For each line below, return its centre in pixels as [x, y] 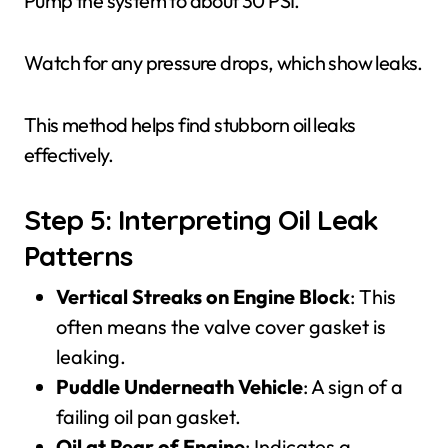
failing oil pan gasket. [148, 416]
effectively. [69, 154]
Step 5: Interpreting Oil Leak [201, 219]
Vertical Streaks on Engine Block [203, 296]
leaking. [91, 356]
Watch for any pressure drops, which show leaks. [223, 62]
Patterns [78, 255]
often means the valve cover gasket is [221, 326]
